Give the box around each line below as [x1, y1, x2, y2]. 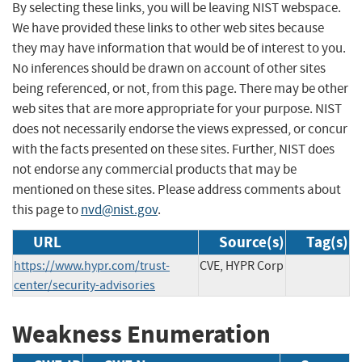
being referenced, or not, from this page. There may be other [12, 79, 348, 97]
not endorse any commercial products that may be [12, 160, 297, 178]
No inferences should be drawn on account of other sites [12, 59, 326, 77]
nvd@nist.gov [81, 200, 158, 218]
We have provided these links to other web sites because [12, 19, 324, 36]
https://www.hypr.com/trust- [14, 257, 170, 274]
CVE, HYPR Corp [200, 257, 284, 274]
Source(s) [219, 231, 284, 252]
